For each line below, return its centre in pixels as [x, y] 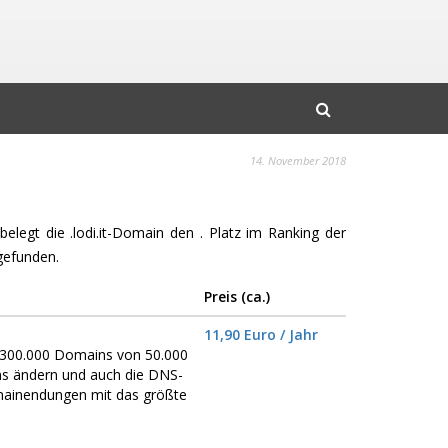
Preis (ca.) [236, 296]
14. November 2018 [298, 160]
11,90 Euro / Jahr [260, 334]
